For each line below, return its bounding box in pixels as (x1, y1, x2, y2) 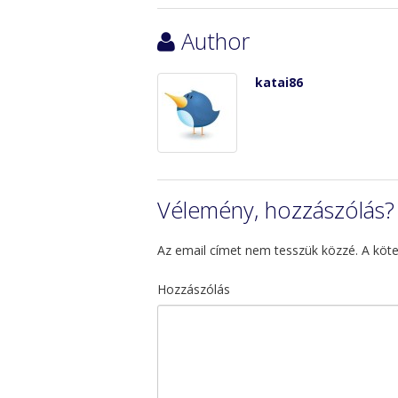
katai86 (255, 74, 303, 91)
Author (181, 26, 250, 56)
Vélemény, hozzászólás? (157, 195, 394, 225)
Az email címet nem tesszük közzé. (157, 242, 358, 259)
